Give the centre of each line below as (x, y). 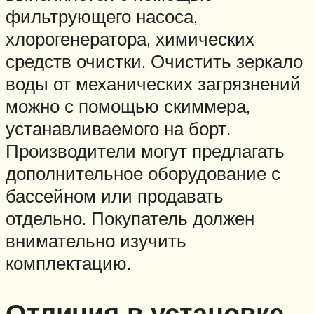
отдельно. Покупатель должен (130, 218)
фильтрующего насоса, (102, 16)
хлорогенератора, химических (130, 38)
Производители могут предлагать (145, 150)
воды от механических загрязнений (153, 83)
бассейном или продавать (115, 195)
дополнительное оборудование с (143, 173)
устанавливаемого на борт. (118, 128)
